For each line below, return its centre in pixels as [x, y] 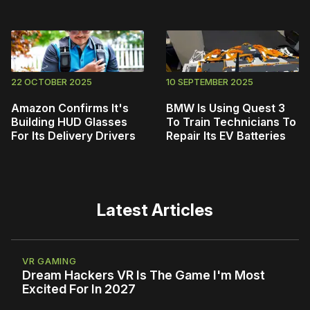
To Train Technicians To [231, 122]
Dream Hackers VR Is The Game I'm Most [144, 275]
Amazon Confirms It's [70, 108]
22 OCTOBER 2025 [52, 82]
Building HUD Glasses [69, 122]
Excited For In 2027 [79, 289]
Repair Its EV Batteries [226, 136]
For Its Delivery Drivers [73, 136]
